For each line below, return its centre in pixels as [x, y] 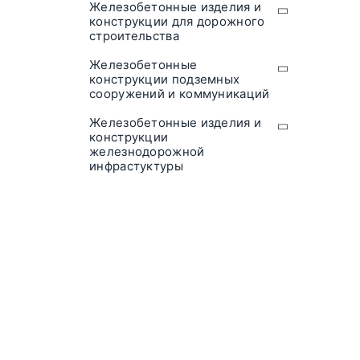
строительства [134, 36]
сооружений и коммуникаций [180, 94]
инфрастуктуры [136, 166]
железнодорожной [147, 152]
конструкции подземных [165, 80]
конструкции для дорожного [177, 22]
